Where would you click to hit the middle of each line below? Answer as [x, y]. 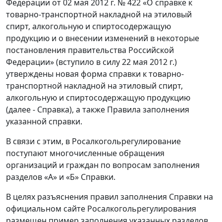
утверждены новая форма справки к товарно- [95, 74]
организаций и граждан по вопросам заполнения [103, 165]
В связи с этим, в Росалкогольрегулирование [93, 141]
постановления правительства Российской [90, 50]
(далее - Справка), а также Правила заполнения [98, 110]
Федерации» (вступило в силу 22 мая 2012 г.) [91, 62]
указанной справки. [44, 122]
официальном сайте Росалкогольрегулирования [101, 209]
